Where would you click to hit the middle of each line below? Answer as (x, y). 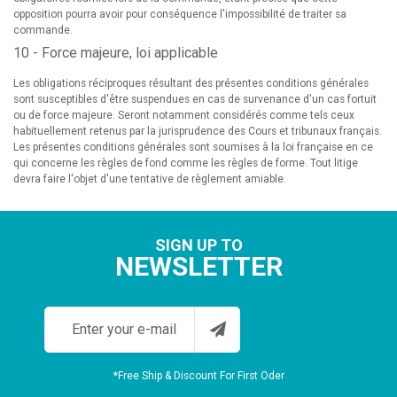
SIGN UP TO (198, 245)
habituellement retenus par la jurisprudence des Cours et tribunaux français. (198, 131)
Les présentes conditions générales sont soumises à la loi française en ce (193, 147)
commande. (44, 30)
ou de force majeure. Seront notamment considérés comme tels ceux (184, 115)
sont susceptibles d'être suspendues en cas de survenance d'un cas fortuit (195, 99)
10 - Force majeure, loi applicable (116, 53)
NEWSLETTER (198, 266)
